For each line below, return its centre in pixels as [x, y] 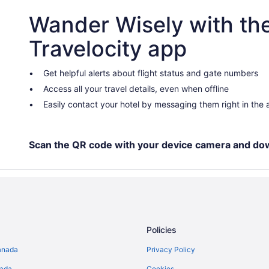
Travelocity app [108, 49]
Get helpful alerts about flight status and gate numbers [151, 73]
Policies [162, 229]
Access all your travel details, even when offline [136, 89]
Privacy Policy [171, 249]
